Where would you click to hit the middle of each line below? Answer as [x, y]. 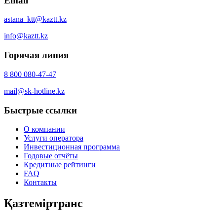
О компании [44, 129]
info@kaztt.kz [26, 36]
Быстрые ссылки [40, 110]
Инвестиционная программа [72, 147]
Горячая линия [36, 55]
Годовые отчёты [51, 156]
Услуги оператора [54, 138]
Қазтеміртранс [43, 203]
